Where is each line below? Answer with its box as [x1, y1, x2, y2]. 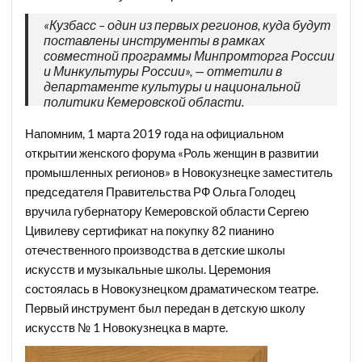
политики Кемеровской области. [44, 95, 245, 110]
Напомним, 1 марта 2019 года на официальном [25, 126, 284, 141]
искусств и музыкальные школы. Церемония [25, 262, 271, 277]
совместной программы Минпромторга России [44, 48, 335, 64]
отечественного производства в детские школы [25, 242, 286, 258]
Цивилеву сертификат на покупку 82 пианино [25, 223, 275, 238]
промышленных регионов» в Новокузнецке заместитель [25, 165, 334, 180]
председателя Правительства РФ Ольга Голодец [25, 184, 297, 200]
